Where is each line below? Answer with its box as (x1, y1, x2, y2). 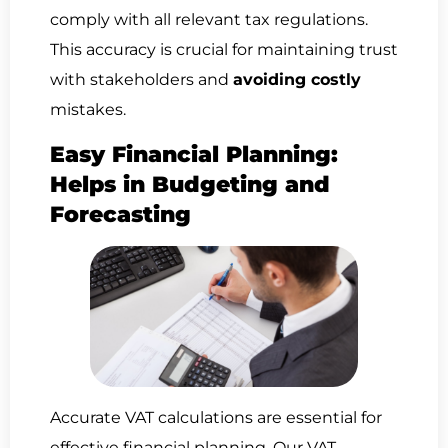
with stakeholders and (50, 70, 233, 90)
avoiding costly (233, 70, 361, 90)
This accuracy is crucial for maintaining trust (50, 40, 398, 60)
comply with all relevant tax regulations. (50, 10, 368, 30)
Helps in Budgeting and (50, 170, 330, 198)
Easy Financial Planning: (50, 140, 338, 168)
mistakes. (50, 100, 126, 120)
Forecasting (50, 200, 191, 228)
